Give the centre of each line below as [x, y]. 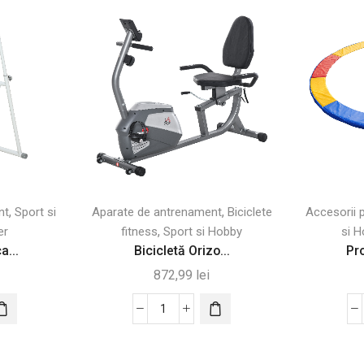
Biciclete [249, 212]
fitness [140, 232]
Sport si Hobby [203, 232]
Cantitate [187, 317]
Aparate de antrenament [156, 212]
